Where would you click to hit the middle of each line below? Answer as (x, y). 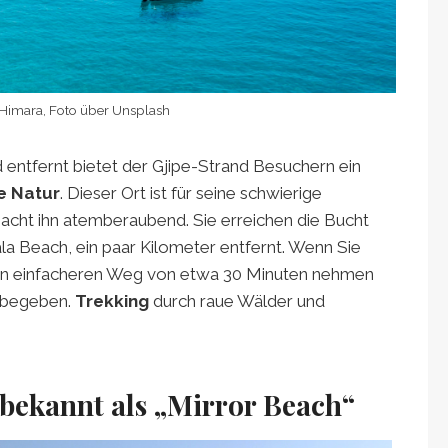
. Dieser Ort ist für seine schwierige (191, 192)
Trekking (114, 300)
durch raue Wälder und (239, 300)
